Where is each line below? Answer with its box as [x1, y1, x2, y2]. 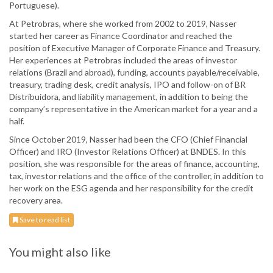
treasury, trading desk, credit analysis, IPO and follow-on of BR [9, 79, 246, 90]
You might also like [9, 244, 111, 260]
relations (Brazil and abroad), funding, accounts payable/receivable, [9, 67, 260, 78]
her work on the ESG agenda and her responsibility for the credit [9, 183, 253, 194]
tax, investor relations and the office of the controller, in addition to [9, 171, 264, 182]
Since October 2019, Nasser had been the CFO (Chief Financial [9, 134, 247, 145]
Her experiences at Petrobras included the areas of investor [9, 55, 237, 66]
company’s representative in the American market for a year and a [9, 104, 258, 115]
